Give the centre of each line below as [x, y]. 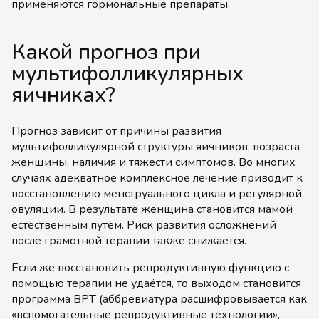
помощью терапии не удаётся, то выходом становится [156, 283]
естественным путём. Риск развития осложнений [144, 225]
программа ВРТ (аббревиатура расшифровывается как [159, 299]
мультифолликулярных [127, 74]
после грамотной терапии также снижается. [129, 241]
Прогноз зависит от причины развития [116, 131]
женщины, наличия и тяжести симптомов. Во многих [153, 162]
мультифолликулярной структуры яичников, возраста [156, 147]
